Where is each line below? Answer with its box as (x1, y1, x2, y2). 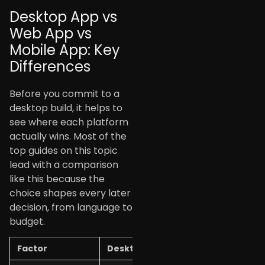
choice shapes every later (9, 186, 131, 200)
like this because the (9, 172, 105, 186)
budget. (9, 214, 45, 228)
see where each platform (9, 115, 128, 129)
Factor (17, 243, 47, 255)
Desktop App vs (9, 7, 117, 27)
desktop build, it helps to (9, 101, 122, 115)
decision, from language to (9, 200, 132, 214)
